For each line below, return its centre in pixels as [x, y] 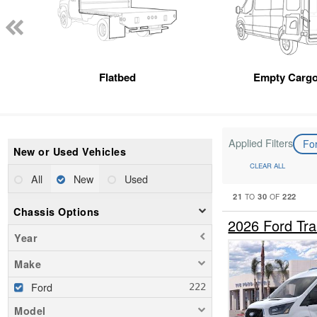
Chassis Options [57, 211]
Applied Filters [261, 142]
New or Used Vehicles [70, 151]
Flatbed [117, 77]
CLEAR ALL [268, 166]
